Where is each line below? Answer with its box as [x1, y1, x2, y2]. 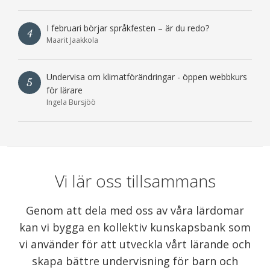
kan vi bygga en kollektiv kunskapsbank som [19, 219, 251, 234]
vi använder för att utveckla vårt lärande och [19, 236, 251, 251]
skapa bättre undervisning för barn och [32, 253, 238, 268]
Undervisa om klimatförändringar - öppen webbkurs [46, 71, 247, 83]
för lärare [46, 84, 83, 96]
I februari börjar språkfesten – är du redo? [46, 22, 209, 34]
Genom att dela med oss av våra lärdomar [26, 202, 244, 218]
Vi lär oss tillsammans [54, 169, 216, 192]
